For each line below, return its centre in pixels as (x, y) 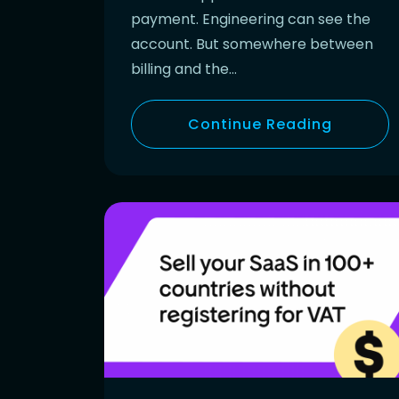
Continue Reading (260, 124)
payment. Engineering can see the (251, 19)
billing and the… (184, 69)
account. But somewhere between (252, 44)
